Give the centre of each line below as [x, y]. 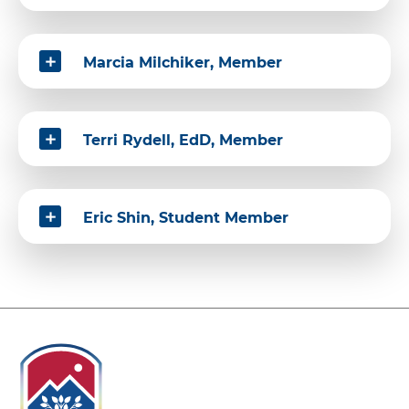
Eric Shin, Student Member [186, 217]
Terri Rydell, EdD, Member [183, 140]
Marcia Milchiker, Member [183, 62]
